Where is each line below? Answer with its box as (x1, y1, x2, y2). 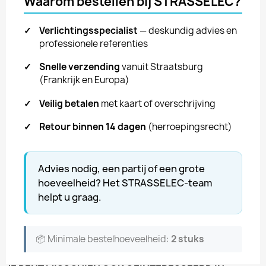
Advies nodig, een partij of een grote (38, 161, 205, 175)
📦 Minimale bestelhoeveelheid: (36, 232, 171, 245)
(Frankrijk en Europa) (39, 74, 129, 87)
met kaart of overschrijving (99, 97, 216, 110)
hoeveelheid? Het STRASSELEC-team (38, 176, 212, 189)
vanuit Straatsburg (120, 61, 203, 74)
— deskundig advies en (138, 24, 237, 37)
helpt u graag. (38, 190, 102, 204)
